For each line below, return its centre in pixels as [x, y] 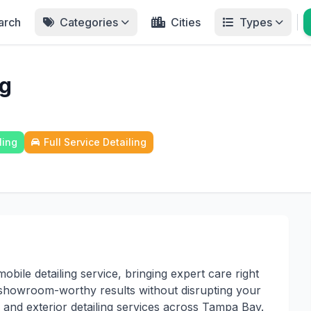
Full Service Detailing [95, 142]
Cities [186, 22]
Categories [89, 22]
